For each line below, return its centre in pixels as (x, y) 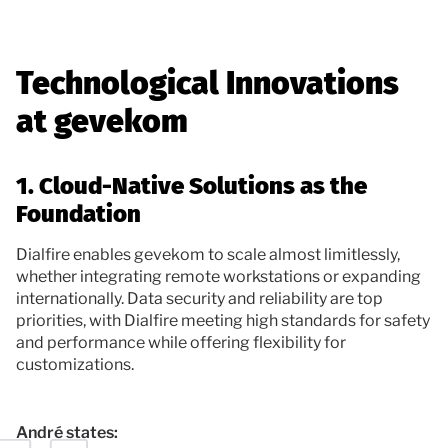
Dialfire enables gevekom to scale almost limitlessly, (208, 254)
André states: (67, 432)
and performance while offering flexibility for (181, 342)
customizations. (75, 364)
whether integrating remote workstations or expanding (218, 276)
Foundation (78, 213)
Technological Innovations (207, 82)
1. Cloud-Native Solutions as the (191, 185)
